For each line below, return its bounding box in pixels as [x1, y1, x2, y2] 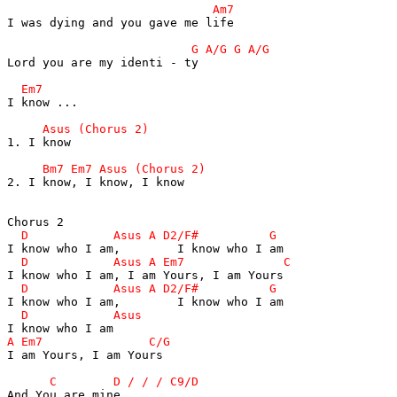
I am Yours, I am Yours [7, 347, 163, 362]
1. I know [7, 135, 71, 149]
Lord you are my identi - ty [7, 55, 198, 69]
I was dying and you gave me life [7, 15, 234, 29]
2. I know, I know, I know [7, 175, 184, 189]
